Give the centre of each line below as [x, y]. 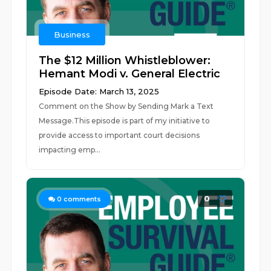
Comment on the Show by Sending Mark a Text [126, 106]
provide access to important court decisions [120, 135]
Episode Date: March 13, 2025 [99, 91]
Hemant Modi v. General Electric [130, 74]
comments [82, 199]
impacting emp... [70, 150]
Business [72, 34]
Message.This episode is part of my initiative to [125, 121]
